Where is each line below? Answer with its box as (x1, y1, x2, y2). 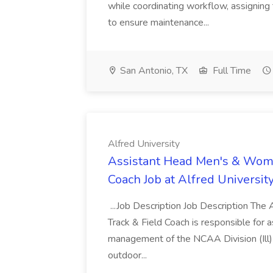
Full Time (210, 64, 251, 77)
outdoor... (108, 249, 149, 262)
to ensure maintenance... (108, 16, 211, 29)
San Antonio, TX (118, 64, 188, 77)
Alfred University (108, 137, 180, 151)
